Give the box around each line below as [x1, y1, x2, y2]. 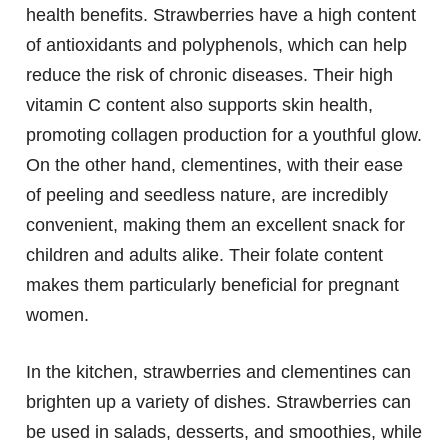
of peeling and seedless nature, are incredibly [26, 185, 388, 206]
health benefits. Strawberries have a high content [26, 5, 416, 26]
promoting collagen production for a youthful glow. [26, 125, 422, 146]
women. [26, 305, 89, 326]
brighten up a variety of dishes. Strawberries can [26, 392, 411, 413]
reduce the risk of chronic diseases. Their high [26, 65, 393, 86]
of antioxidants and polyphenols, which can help [26, 35, 407, 56]
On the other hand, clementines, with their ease [26, 155, 403, 176]
